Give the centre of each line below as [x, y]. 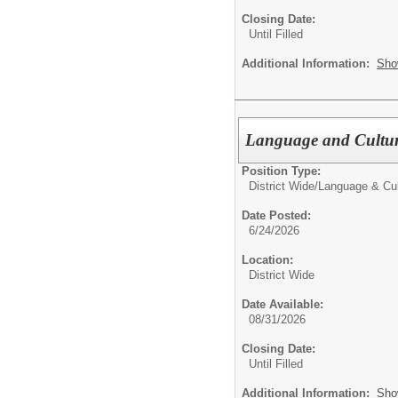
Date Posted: [276, 216]
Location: [267, 260]
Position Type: [281, 171]
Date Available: [283, 305]
